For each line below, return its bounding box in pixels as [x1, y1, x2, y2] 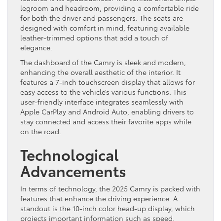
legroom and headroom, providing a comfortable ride [20, 3, 199, 13]
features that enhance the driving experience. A [20, 193, 178, 204]
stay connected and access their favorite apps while [20, 116, 191, 127]
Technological [20, 144, 119, 165]
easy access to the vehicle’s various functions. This [20, 87, 186, 97]
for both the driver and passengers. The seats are [20, 13, 183, 23]
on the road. [20, 126, 61, 137]
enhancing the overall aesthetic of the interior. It [20, 67, 181, 77]
